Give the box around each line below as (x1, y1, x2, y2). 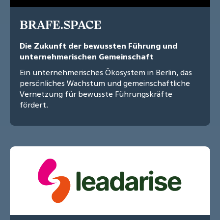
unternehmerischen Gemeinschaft (20, 51, 154, 62)
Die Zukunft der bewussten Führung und (20, 40, 177, 52)
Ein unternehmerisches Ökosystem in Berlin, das (20, 67, 192, 78)
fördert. (20, 99, 48, 110)
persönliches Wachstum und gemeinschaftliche (20, 78, 190, 89)
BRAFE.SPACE (20, 17, 102, 33)
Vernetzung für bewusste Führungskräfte (20, 88, 172, 100)
